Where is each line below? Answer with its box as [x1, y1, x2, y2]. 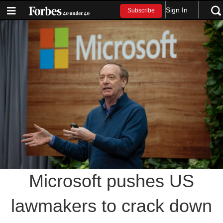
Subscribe [127, 7, 155, 14]
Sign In [166, 5, 188, 14]
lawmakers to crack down [11, 195, 212, 216]
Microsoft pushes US [29, 170, 194, 191]
